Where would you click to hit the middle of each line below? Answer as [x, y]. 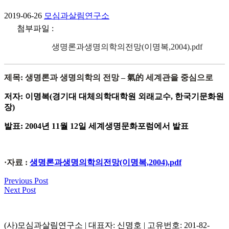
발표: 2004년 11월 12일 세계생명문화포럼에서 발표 [96, 126]
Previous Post [26, 180]
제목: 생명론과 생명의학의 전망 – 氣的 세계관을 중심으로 [109, 77]
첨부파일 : [35, 28]
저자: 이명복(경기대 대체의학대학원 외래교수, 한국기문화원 [114, 96]
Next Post [20, 190]
